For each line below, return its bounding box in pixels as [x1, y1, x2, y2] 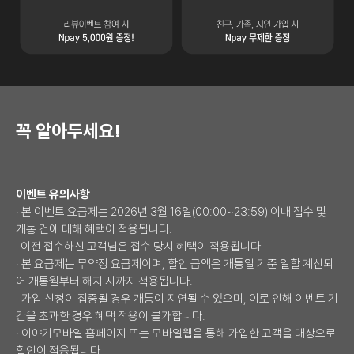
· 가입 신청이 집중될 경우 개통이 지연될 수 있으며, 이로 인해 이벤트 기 [16, 291, 338, 306]
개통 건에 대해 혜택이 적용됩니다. [16, 221, 175, 236]
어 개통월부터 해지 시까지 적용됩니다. [16, 273, 193, 288]
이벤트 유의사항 [16, 186, 90, 201]
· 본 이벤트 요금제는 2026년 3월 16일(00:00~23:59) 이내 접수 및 [16, 204, 326, 219]
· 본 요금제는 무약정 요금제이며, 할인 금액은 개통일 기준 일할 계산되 [16, 256, 333, 271]
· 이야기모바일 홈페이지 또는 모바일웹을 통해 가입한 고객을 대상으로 [16, 326, 336, 341]
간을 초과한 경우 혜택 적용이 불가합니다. [16, 308, 205, 323]
